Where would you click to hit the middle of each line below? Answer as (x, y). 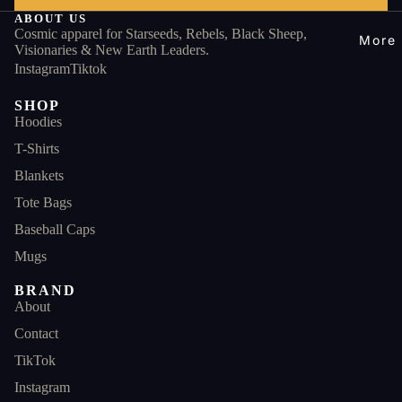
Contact (36, 333)
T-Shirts (37, 148)
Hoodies (38, 121)
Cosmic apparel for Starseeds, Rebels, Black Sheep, (161, 33)
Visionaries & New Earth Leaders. (112, 49)
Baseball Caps (55, 229)
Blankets (39, 175)
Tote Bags (43, 202)
